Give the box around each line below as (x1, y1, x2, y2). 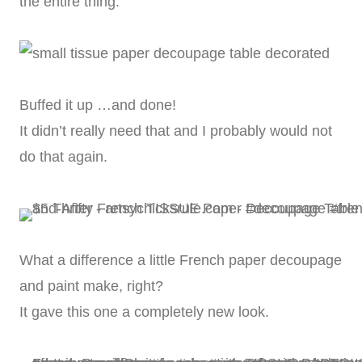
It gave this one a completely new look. (19, 304, 269, 321)
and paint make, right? (19, 278, 163, 295)
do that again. (19, 149, 107, 166)
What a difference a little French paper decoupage (19, 252, 342, 269)
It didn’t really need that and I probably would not (19, 123, 332, 140)
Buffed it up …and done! (19, 97, 176, 114)
